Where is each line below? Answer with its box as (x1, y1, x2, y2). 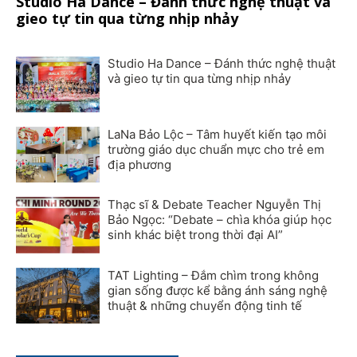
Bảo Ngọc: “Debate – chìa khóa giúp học (108, 212, 331, 228)
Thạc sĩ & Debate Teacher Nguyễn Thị (108, 197, 321, 213)
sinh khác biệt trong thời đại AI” (108, 227, 283, 243)
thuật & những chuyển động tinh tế (108, 297, 302, 313)
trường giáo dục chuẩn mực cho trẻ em (108, 141, 324, 157)
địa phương (108, 156, 171, 172)
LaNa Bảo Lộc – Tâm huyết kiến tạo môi (108, 126, 327, 142)
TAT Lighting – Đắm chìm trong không (108, 267, 319, 283)
